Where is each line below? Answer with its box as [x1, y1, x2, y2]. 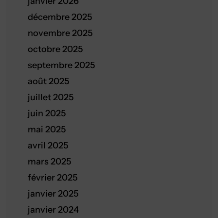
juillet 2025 [28, 92, 73, 103]
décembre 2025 [28, 12, 92, 22]
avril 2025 [28, 140, 68, 151]
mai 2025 [28, 124, 66, 135]
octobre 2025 [28, 44, 83, 54]
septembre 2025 [28, 60, 95, 71]
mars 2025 [28, 156, 71, 167]
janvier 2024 [28, 204, 79, 215]
